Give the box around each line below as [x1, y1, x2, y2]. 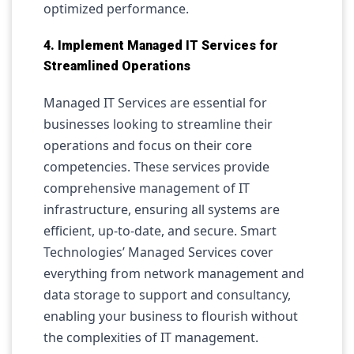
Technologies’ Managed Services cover [43, 243, 273, 261]
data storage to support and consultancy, [43, 286, 291, 303]
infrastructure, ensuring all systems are [43, 201, 280, 218]
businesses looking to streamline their [43, 115, 273, 133]
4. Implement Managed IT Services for [43, 38, 278, 53]
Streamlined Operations [43, 58, 190, 73]
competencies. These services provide [43, 158, 269, 175]
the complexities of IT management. [43, 329, 258, 346]
